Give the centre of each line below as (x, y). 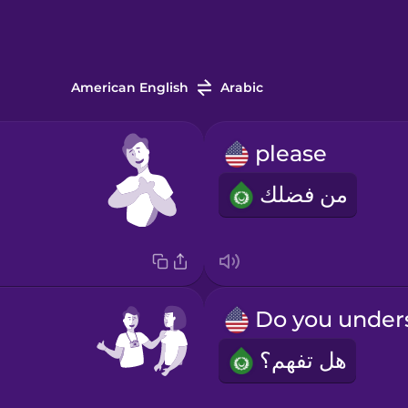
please (291, 154)
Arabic (241, 88)
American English (129, 88)
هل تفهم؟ (303, 361)
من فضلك (303, 195)
